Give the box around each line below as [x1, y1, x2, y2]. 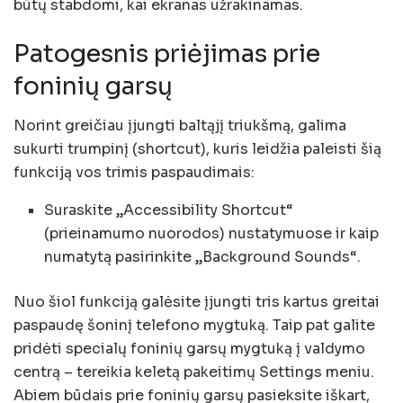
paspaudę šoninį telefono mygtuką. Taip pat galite [13, 316, 375, 336]
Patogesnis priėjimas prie [13, 38, 320, 69]
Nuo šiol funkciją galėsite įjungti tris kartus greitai [13, 292, 380, 312]
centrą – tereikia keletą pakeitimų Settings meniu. [13, 363, 374, 382]
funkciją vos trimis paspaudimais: [13, 163, 255, 183]
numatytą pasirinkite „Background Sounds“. [44, 247, 362, 267]
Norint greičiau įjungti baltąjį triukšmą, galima [13, 116, 346, 136]
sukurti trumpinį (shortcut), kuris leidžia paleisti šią [13, 139, 381, 159]
